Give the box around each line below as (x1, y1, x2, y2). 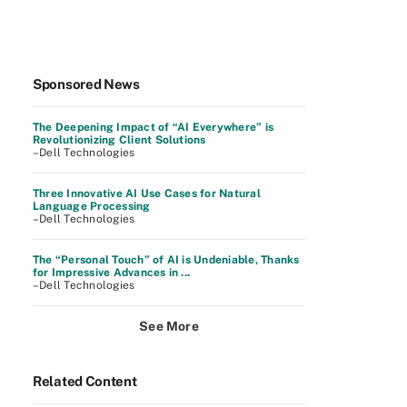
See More (139, 319, 199, 333)
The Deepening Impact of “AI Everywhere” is (33, 121, 274, 134)
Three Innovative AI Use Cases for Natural (33, 187, 261, 200)
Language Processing (33, 200, 151, 213)
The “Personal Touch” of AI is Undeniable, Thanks (33, 253, 300, 266)
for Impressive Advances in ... (33, 266, 191, 279)
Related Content (33, 373, 137, 389)
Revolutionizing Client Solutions (33, 134, 206, 146)
